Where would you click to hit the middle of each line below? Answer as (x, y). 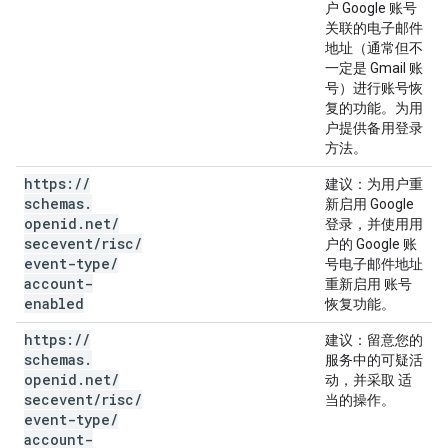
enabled (54, 303)
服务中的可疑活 (374, 360)
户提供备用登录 (374, 128)
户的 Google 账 (371, 244)
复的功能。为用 (374, 108)
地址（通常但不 (374, 48)
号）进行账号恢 (374, 88)
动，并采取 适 (368, 380)
